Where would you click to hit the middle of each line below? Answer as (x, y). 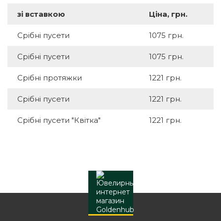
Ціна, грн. (168, 14)
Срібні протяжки (50, 78)
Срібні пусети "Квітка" (59, 120)
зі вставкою (41, 14)
